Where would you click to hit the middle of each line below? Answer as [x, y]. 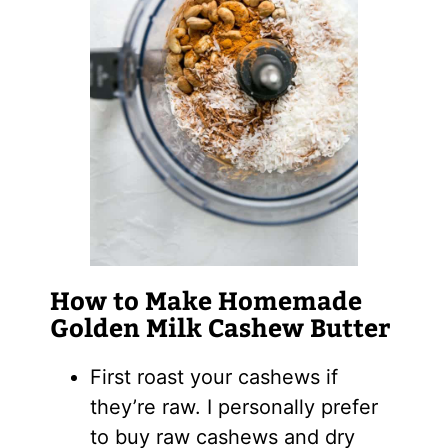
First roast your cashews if [213, 376]
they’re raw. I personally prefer [233, 406]
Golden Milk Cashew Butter [219, 326]
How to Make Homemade [205, 299]
